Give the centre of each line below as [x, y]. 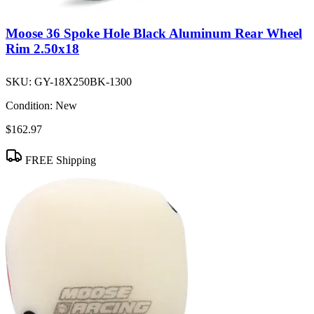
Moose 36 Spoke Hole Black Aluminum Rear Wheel [154, 33]
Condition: [29, 106]
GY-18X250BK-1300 [83, 82]
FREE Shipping [59, 161]
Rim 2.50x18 [42, 48]
